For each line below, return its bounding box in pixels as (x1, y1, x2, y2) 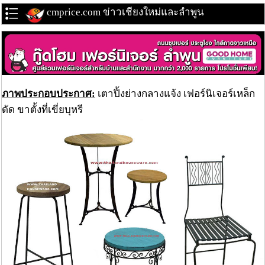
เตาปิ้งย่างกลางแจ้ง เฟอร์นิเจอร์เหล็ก (95, 88, 255, 99)
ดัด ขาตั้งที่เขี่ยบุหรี (2, 104, 83, 115)
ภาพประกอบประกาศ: (2, 88, 95, 99)
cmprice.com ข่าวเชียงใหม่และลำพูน (46, 7, 204, 18)
